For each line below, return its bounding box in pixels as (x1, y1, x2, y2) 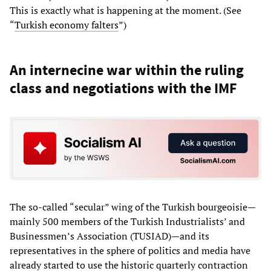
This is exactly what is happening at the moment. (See (10, 3, 241, 17)
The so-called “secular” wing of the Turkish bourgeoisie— (10, 200, 256, 214)
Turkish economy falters (15, 18, 119, 31)
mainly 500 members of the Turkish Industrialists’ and (10, 215, 245, 229)
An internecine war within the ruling (10, 60, 244, 79)
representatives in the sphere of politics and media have (10, 244, 250, 258)
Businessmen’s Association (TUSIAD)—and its (10, 229, 209, 243)
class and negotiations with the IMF (10, 78, 237, 97)
